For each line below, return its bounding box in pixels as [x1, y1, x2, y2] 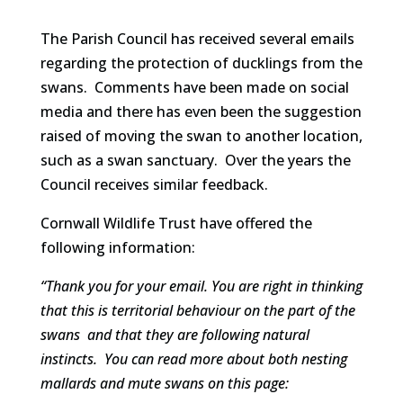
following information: [40, 237, 195, 257]
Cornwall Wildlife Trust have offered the [40, 213, 312, 233]
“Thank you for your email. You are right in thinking [40, 276, 363, 296]
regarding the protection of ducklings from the [40, 53, 363, 73]
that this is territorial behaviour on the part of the [40, 300, 355, 320]
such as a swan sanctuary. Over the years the [40, 150, 351, 170]
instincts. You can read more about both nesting [40, 349, 347, 369]
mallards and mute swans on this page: [40, 373, 289, 393]
